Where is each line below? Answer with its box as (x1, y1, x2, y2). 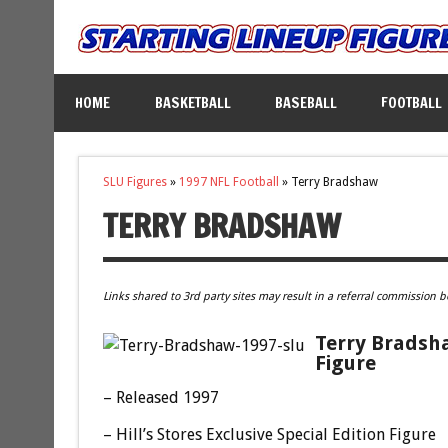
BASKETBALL (154, 91, 231, 113)
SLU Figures (102, 175, 167, 190)
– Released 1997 (102, 388, 219, 408)
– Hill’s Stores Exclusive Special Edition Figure (102, 425, 436, 445)
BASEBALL (274, 91, 337, 113)
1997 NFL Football (178, 175, 279, 190)
